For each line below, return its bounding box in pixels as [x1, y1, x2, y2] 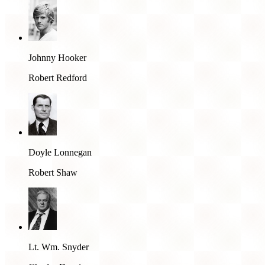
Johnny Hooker [28, 52, 86, 63]
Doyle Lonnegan [28, 147, 92, 157]
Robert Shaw [28, 167, 77, 177]
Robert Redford [28, 72, 87, 83]
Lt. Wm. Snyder [28, 241, 89, 252]
